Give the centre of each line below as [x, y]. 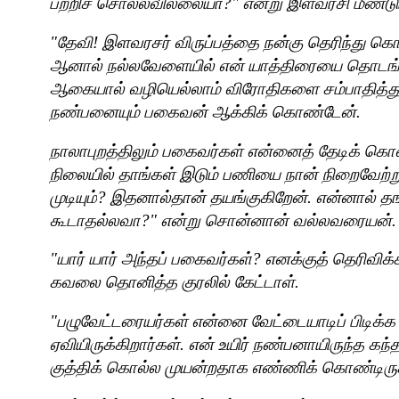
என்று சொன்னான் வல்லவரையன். [279, 220]
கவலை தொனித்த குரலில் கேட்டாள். [175, 282]
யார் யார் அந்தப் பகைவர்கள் [155, 259]
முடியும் [73, 197]
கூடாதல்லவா [95, 220]
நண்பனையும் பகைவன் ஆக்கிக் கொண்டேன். [205, 112]
